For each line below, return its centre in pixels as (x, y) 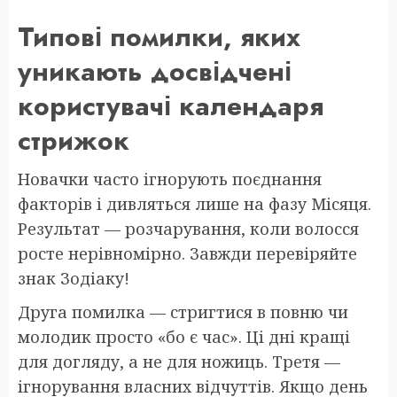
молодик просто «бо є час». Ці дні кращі (184, 336)
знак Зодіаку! (74, 278)
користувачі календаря (171, 105)
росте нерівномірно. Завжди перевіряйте (187, 253)
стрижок (74, 140)
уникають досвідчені (155, 71)
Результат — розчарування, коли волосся (188, 228)
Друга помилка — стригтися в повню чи (183, 311)
